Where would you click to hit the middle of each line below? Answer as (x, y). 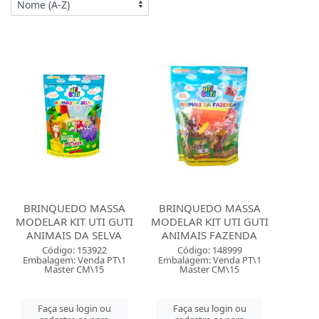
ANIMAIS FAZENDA (210, 235)
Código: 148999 (209, 250)
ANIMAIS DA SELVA (74, 235)
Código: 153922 (74, 250)
